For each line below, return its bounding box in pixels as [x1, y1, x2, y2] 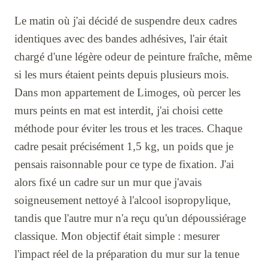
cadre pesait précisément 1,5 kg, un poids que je [14, 140, 233, 153]
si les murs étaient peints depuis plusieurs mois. [14, 68, 229, 81]
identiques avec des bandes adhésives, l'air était [14, 32, 227, 45]
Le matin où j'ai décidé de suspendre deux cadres [14, 14, 237, 28]
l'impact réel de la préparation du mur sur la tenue [14, 248, 239, 261]
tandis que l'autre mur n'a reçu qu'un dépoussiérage [14, 212, 246, 225]
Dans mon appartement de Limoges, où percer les [14, 86, 240, 99]
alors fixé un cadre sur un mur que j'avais [14, 176, 202, 189]
